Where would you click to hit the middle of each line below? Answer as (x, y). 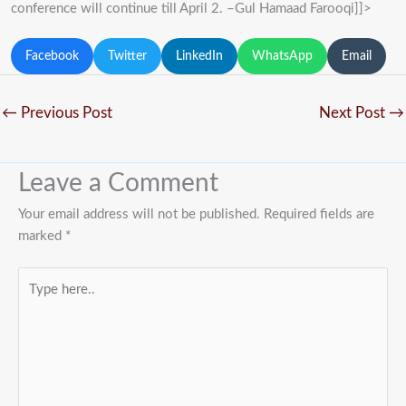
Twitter (127, 56)
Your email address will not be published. (139, 214)
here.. (34, 299)
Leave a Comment (118, 183)
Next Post (354, 113)
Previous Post (65, 113)
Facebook (52, 56)
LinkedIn (199, 56)
